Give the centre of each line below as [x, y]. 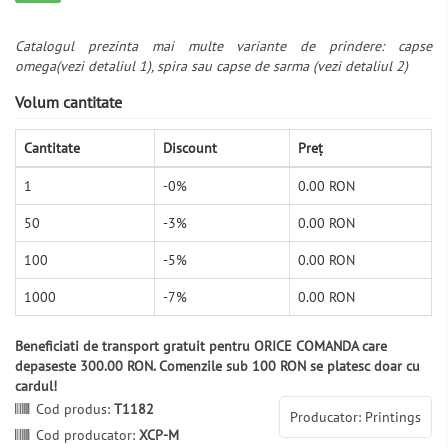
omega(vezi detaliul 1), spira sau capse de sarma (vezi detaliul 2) [211, 66]
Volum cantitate [68, 102]
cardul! [36, 386]
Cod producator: [87, 435]
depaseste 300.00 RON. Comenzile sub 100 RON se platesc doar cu [217, 366]
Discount [190, 148]
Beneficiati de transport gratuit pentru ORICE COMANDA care [201, 346]
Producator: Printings [356, 417]
